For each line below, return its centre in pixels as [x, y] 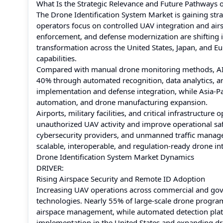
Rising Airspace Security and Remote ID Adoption [121, 179]
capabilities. [56, 58]
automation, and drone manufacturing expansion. [122, 102]
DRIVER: [50, 168]
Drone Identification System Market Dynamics [115, 157]
